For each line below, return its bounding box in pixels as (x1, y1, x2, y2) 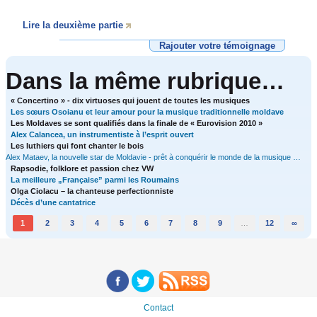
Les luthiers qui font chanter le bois (11, 141, 144, 150)
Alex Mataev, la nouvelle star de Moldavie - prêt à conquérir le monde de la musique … (5, 152, 301, 161)
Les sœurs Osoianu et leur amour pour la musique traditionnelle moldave (11, 107, 284, 116)
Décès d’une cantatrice (11, 197, 96, 207)
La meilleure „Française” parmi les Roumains (11, 175, 180, 184)
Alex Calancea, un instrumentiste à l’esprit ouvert (11, 129, 195, 139)
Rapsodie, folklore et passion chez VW (11, 163, 154, 173)
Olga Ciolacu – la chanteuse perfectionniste (11, 186, 174, 195)
